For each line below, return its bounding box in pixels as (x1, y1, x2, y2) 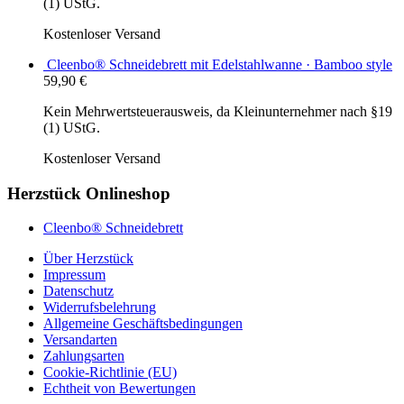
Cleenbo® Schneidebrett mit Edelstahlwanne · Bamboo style (47, 56, 392, 72)
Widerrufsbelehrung (43, 299, 156, 316)
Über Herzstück (43, 251, 133, 267)
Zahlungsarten (43, 348, 124, 364)
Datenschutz (43, 283, 114, 299)
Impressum (43, 267, 106, 283)
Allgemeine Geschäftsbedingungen (43, 316, 243, 332)
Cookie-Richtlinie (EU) (43, 364, 177, 381)
